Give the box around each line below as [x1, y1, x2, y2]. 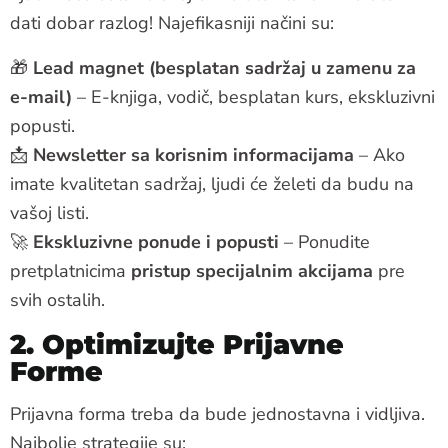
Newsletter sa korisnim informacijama [33, 142, 354, 167]
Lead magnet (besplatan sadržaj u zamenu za [33, 55, 416, 80]
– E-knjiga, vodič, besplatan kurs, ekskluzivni [72, 84, 435, 109]
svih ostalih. [10, 287, 105, 312]
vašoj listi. [10, 200, 89, 225]
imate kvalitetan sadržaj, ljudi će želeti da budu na [10, 171, 414, 196]
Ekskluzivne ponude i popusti [33, 229, 279, 254]
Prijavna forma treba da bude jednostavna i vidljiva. [10, 401, 425, 426]
